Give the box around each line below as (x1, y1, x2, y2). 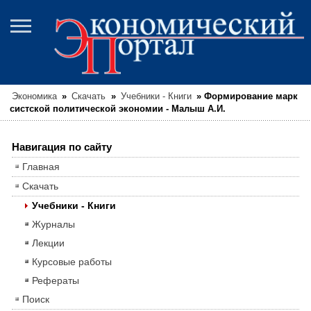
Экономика (12, 92, 58, 102)
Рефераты (31, 275, 79, 287)
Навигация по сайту (11, 141, 112, 153)
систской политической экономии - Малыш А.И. (10, 104, 226, 115)
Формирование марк (203, 92, 298, 102)
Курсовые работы (31, 256, 112, 268)
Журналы (31, 219, 75, 230)
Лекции (31, 237, 65, 249)
